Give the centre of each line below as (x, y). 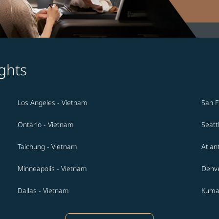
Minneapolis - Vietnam (52, 169)
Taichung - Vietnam (47, 147)
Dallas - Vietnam (43, 191)
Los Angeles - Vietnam (53, 103)
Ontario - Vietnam (46, 125)
